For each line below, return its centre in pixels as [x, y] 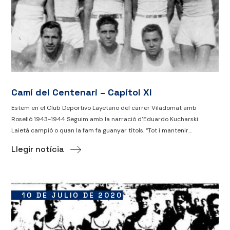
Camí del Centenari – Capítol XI [82, 92]
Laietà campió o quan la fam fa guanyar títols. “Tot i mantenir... [102, 131]
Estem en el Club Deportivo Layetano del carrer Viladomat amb [104, 108]
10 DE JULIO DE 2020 [72, 195]
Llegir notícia [38, 149]
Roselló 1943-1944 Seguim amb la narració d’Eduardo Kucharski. [106, 119]
